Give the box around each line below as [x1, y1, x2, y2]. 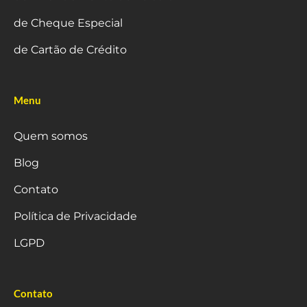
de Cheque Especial [14, 16, 123, 30]
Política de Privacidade [14, 210, 137, 223]
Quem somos [14, 130, 88, 143]
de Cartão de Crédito [14, 43, 127, 57]
